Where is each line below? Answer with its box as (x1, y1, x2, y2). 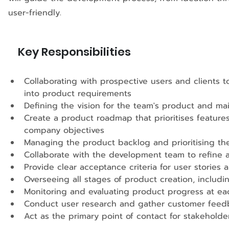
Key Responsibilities (18, 44, 131, 60)
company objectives (24, 124, 107, 136)
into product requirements (24, 87, 134, 100)
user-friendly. (8, 7, 61, 19)
